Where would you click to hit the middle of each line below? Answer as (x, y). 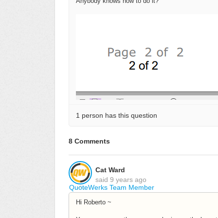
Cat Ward (110, 170)
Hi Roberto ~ (94, 202)
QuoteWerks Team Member (112, 187)
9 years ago (128, 179)
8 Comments (89, 141)
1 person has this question (117, 115)
